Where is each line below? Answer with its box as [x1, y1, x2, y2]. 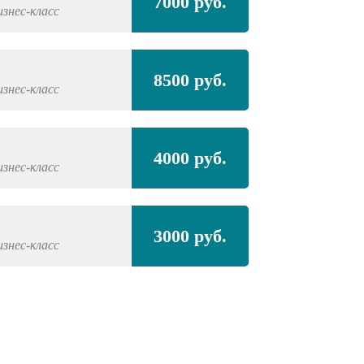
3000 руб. [154, 225, 227, 246]
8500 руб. [154, 69, 227, 90]
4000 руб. [154, 147, 227, 168]
